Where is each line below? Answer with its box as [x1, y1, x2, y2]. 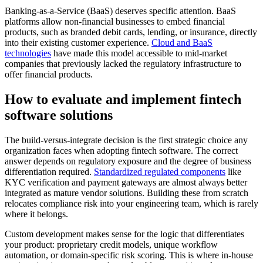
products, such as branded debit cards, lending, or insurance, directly [5, 27, 257, 38]
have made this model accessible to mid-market [51, 48, 227, 59]
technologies [5, 48, 51, 59]
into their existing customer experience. [5, 38, 151, 48]
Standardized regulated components [94, 167, 225, 177]
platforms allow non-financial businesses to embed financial [5, 16, 225, 27]
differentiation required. [5, 167, 94, 177]
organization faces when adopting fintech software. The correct [5, 146, 238, 156]
